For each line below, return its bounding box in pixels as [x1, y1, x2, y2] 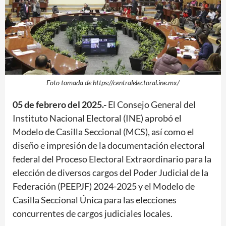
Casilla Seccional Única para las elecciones [13, 194, 177, 205]
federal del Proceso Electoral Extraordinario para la [13, 153, 211, 164]
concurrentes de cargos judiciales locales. [13, 207, 173, 219]
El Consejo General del [106, 98, 196, 110]
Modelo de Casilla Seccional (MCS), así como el [13, 126, 194, 137]
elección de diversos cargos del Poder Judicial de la [13, 166, 208, 178]
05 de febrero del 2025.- [13, 98, 106, 110]
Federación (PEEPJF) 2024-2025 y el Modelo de [13, 180, 195, 192]
